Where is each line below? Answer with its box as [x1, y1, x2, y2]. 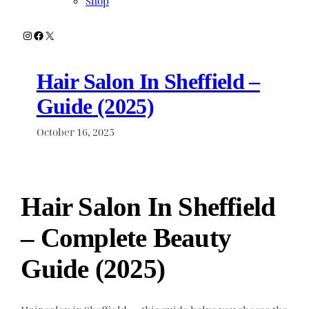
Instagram [21, 27, 76, 43]
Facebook [32, 27, 81, 43]
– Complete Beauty [21, 223, 232, 253]
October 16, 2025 [36, 124, 114, 139]
